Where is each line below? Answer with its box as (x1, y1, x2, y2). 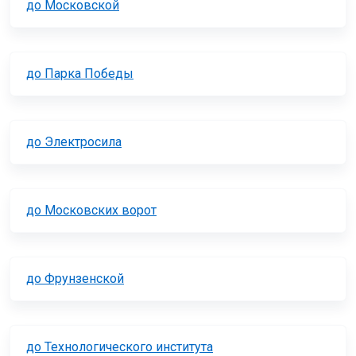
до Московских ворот (26, 203, 157, 219)
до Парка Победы (26, 66, 133, 82)
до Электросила (26, 134, 122, 150)
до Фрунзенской (26, 271, 124, 287)
